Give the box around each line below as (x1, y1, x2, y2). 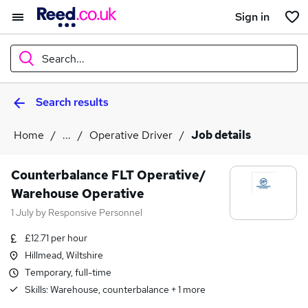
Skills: (25, 283, 50, 296)
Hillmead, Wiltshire (25, 249, 103, 261)
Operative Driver (89, 128, 173, 142)
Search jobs (124, 224, 184, 239)
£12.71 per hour (25, 232, 87, 244)
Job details (191, 128, 251, 142)
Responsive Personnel (48, 206, 142, 219)
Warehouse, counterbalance (50, 283, 169, 296)
